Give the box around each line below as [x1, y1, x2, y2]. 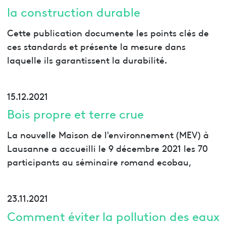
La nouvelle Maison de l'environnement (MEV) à [7, 128, 209, 141]
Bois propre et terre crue [7, 105, 144, 122]
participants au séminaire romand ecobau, [7, 155, 192, 168]
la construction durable [7, 3, 140, 20]
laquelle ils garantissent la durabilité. [7, 52, 167, 66]
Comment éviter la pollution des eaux [7, 207, 219, 224]
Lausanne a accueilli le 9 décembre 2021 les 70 [7, 141, 208, 154]
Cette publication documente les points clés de [7, 25, 209, 38]
